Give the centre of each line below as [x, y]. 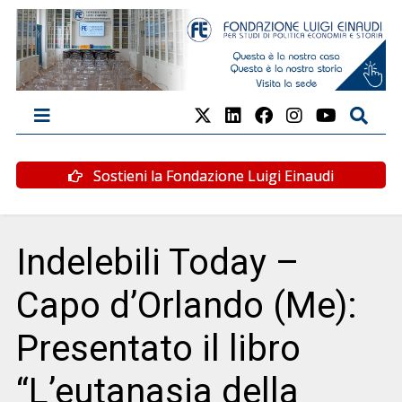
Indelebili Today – [157, 262]
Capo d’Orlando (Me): [186, 305]
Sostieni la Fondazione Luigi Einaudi [212, 175]
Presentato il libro [158, 348]
